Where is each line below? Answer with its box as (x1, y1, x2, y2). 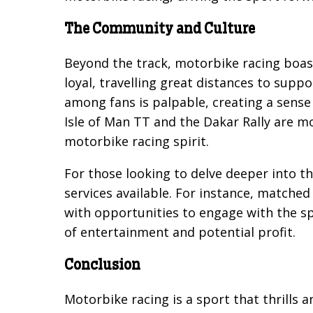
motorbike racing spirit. (64, 133, 209, 150)
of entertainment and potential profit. (64, 224, 296, 241)
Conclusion (64, 259, 140, 273)
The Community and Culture (64, 22, 255, 37)
